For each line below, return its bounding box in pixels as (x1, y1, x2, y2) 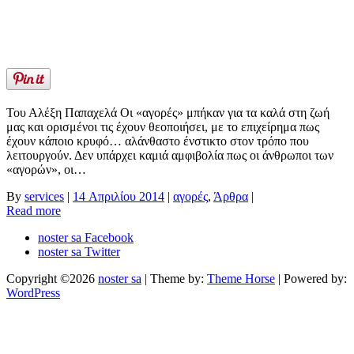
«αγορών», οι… (6, 162, 86, 176)
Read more (6, 203, 61, 217)
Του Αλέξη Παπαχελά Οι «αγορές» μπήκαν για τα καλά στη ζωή (6, 105, 330, 119)
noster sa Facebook (38, 230, 134, 244)
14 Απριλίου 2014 (73, 189, 164, 203)
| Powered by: (275, 271, 347, 285)
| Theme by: (141, 271, 207, 285)
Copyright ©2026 (6, 271, 98, 285)
